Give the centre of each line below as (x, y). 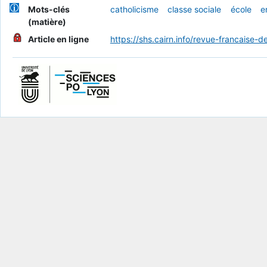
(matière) (47, 22)
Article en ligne (58, 39)
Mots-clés (49, 10)
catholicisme (134, 10)
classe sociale (195, 10)
